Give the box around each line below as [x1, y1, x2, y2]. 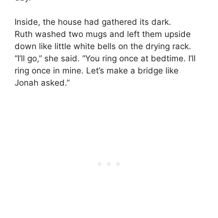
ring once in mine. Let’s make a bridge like [15, 66, 179, 76]
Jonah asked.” [15, 78, 70, 88]
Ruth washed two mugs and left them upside [15, 29, 191, 39]
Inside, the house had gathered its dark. [15, 17, 171, 27]
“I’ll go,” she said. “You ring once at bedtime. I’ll [15, 54, 196, 64]
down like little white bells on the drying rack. [15, 41, 191, 52]
